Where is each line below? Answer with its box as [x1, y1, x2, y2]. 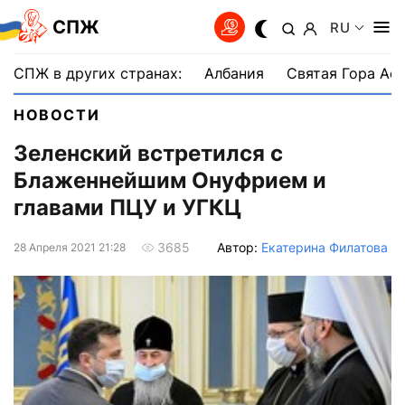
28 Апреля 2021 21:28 [14, 240, 126, 254]
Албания [204, 64, 264, 82]
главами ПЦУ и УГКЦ [14, 194, 241, 221]
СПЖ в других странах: [14, 64, 182, 82]
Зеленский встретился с [14, 140, 283, 167]
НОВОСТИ [14, 106, 100, 124]
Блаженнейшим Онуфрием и [14, 167, 326, 194]
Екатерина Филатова [261, 239, 388, 255]
